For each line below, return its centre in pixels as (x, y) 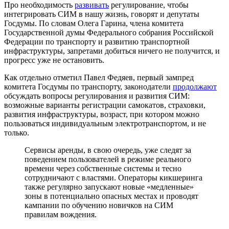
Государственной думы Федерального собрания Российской (109, 32)
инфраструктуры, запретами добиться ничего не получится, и (112, 51)
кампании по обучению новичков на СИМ (99, 205)
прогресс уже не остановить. (54, 60)
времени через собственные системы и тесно (103, 168)
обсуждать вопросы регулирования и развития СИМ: (97, 96)
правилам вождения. (61, 214)
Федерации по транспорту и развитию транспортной (97, 41)
